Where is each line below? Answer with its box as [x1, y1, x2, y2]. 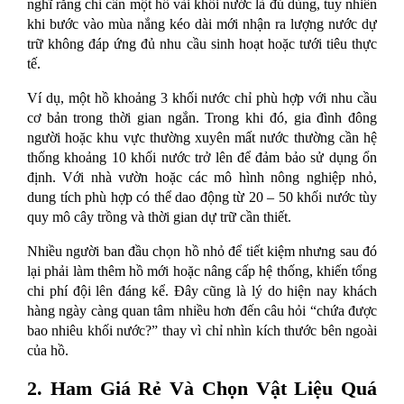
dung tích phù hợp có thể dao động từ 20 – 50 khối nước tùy [27, 188, 377, 205]
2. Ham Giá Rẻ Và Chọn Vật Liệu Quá [27, 376, 377, 399]
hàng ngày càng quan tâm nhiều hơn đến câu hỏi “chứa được [27, 302, 377, 318]
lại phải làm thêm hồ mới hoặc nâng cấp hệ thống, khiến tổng [27, 262, 377, 279]
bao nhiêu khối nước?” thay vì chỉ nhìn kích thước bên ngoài [27, 322, 377, 338]
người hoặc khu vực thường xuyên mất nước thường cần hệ [27, 129, 377, 145]
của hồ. [27, 342, 69, 358]
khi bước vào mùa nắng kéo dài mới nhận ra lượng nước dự [27, 15, 377, 32]
